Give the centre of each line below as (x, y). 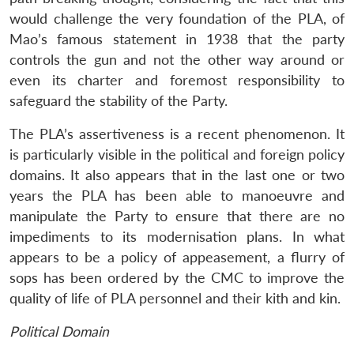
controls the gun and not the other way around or (177, 59)
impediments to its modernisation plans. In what (177, 236)
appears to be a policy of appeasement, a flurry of (177, 257)
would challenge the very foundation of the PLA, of (177, 18)
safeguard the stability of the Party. (119, 100)
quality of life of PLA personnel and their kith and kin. (175, 298)
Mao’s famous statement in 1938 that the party (177, 39)
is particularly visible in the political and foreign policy (177, 154)
